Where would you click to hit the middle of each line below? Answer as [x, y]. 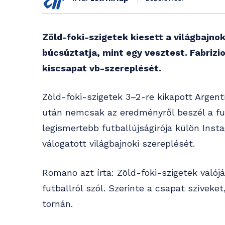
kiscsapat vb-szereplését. [102, 68]
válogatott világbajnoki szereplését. [119, 144]
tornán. [58, 204]
